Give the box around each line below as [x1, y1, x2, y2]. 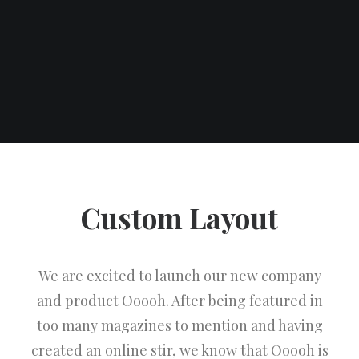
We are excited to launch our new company [38, 266, 321, 285]
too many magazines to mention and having [36, 316, 323, 335]
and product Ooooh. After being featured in [36, 291, 323, 310]
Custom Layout [81, 199, 278, 236]
